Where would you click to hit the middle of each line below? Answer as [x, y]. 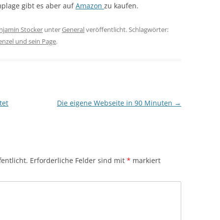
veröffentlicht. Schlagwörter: [126, 29]
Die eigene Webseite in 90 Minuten [115, 103]
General [73, 29]
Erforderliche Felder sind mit [78, 160]
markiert [146, 160]
